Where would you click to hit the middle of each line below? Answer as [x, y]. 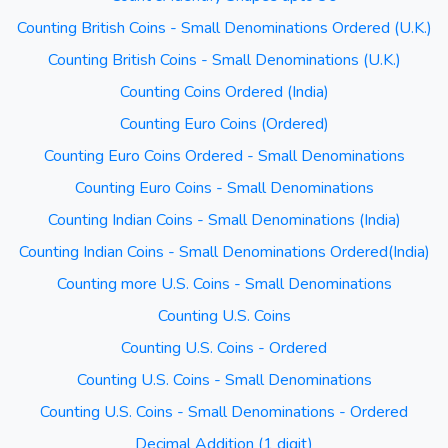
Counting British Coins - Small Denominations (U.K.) [224, 60]
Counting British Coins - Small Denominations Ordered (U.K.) [224, 28]
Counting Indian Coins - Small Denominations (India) [224, 220]
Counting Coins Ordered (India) [224, 92]
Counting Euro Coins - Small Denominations [224, 188]
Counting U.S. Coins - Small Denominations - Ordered [224, 412]
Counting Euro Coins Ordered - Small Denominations [224, 156]
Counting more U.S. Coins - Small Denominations [224, 284]
